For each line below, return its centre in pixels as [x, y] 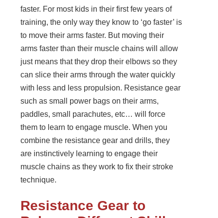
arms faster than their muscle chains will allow [100, 49]
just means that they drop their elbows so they [99, 62]
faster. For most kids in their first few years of [96, 9]
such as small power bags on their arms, [90, 101]
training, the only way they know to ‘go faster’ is [101, 22]
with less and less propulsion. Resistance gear [101, 88]
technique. [39, 180]
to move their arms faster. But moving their [92, 36]
